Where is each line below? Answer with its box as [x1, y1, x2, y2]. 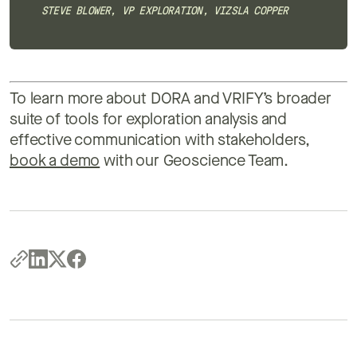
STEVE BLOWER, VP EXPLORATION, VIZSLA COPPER [41, 5, 288, 17]
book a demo [10, 153, 100, 170]
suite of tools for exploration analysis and [10, 112, 288, 128]
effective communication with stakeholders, [10, 132, 311, 149]
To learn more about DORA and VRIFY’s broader [10, 91, 331, 108]
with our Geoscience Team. [100, 153, 292, 170]
